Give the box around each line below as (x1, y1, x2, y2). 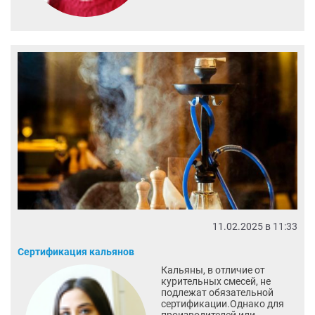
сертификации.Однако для (160, 298, 284, 310)
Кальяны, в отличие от (160, 264, 265, 276)
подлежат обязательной (160, 287, 274, 299)
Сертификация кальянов (18, 246, 134, 258)
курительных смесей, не (160, 276, 271, 288)
